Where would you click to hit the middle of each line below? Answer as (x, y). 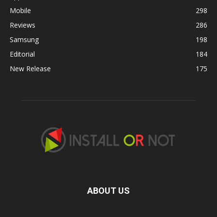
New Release (30, 69)
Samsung (24, 40)
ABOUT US (108, 191)
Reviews (23, 25)
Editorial (22, 54)
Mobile (20, 11)
